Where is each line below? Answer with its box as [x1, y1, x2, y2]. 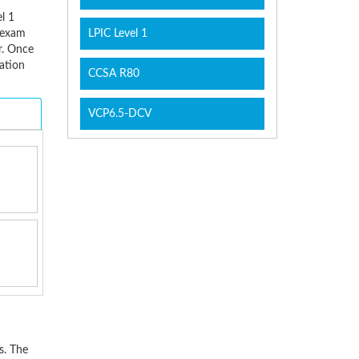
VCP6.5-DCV [87, 108, 151, 120]
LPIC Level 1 [87, 28, 147, 40]
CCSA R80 [87, 68, 139, 80]
